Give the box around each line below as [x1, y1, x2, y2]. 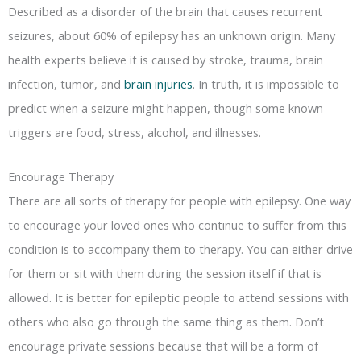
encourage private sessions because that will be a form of [8, 338, 318, 355]
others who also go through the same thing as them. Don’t [8, 313, 324, 330]
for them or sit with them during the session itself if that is [8, 265, 322, 282]
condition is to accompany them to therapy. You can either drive [8, 241, 353, 258]
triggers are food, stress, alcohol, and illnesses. [8, 123, 261, 140]
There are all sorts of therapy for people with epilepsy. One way [8, 193, 351, 210]
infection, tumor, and [8, 75, 124, 92]
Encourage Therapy [8, 168, 114, 185]
